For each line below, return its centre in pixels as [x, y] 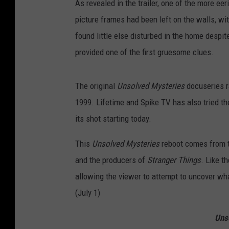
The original [96, 86]
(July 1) [88, 193]
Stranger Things [174, 160]
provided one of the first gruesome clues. [144, 52]
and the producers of [111, 160]
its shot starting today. [113, 119]
